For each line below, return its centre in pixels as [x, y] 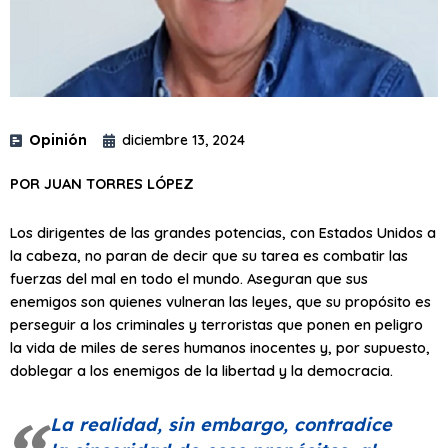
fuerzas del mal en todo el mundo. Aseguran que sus [189, 278]
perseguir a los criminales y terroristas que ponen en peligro [216, 324]
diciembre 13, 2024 [183, 140]
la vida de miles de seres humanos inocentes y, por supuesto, [220, 347]
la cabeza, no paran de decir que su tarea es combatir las [209, 255]
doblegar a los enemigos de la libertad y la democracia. [201, 370]
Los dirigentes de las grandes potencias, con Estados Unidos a [223, 232]
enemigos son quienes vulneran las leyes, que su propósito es [220, 301]
